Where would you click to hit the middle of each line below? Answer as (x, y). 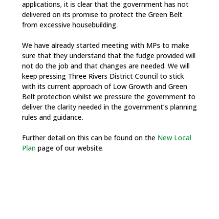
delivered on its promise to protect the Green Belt (102, 14)
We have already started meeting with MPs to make (105, 45)
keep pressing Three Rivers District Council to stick (103, 76)
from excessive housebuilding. (70, 25)
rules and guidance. (52, 117)
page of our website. (69, 148)
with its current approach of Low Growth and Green (104, 86)
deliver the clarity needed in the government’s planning (109, 107)
